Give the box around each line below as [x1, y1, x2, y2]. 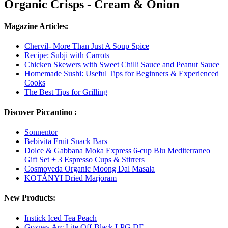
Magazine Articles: [4, 22, 68, 31]
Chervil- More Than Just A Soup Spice [24, 42, 149, 51]
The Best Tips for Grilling [24, 88, 107, 97]
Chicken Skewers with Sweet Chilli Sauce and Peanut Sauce [24, 60, 219, 69]
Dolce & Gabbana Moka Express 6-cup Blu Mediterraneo [24, 146, 210, 155]
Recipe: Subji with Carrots [24, 51, 109, 60]
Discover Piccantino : [4, 107, 77, 117]
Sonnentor [24, 127, 58, 136]
